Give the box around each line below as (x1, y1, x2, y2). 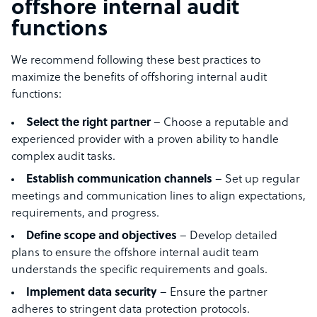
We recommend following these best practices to (11, 54, 260, 68)
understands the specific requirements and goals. (11, 264, 270, 277)
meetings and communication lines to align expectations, (11, 190, 306, 204)
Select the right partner (26, 117, 151, 130)
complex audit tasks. (11, 151, 118, 164)
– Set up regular (215, 173, 300, 187)
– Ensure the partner (157, 287, 267, 300)
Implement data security (26, 287, 157, 300)
